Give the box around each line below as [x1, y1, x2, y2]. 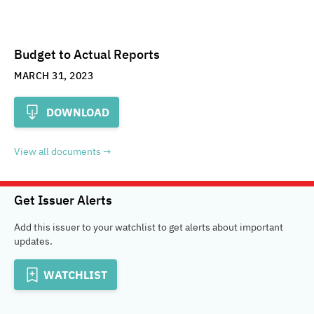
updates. [14, 235, 53, 247]
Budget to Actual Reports [14, 46, 160, 62]
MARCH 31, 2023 [14, 69, 93, 82]
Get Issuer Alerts [14, 192, 112, 208]
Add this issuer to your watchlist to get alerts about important [14, 221, 283, 233]
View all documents [14, 145, 101, 158]
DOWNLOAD [43, 105, 109, 119]
